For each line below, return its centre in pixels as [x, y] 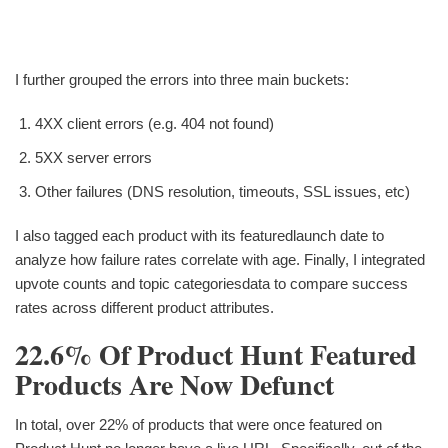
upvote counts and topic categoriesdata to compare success [211, 283]
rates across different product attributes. [144, 307]
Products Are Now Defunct [174, 384]
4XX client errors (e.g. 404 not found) [154, 123]
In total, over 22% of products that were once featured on [198, 424]
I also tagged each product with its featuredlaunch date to [199, 235]
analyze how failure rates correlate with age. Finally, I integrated [220, 259]
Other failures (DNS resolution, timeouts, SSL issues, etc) [222, 191]
